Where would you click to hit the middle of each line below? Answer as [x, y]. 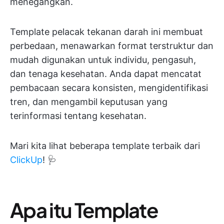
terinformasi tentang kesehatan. [78, 116]
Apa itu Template [84, 210]
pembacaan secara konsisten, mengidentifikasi [109, 88]
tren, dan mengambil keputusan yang [89, 102]
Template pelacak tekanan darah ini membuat [106, 32]
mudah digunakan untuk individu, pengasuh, [103, 60]
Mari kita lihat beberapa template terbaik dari [105, 146]
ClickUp [26, 160]
